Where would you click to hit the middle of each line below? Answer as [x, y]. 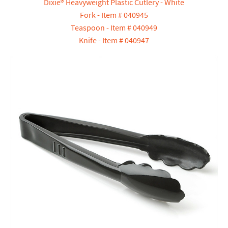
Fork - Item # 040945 [114, 15]
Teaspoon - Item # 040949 [114, 28]
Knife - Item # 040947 [114, 40]
